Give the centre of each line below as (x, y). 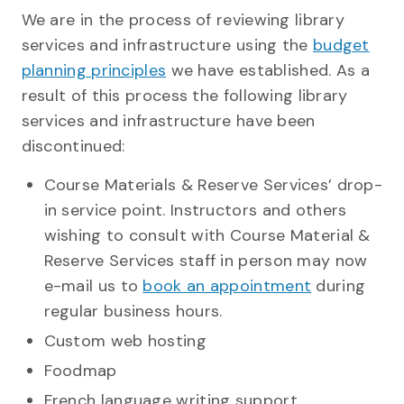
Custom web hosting (125, 340)
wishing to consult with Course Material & (207, 235)
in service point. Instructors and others (195, 210)
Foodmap (80, 370)
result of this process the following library (184, 95)
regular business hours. (133, 311)
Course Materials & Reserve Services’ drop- (213, 184)
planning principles (94, 70)
